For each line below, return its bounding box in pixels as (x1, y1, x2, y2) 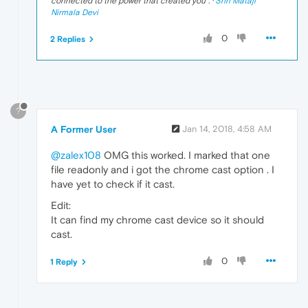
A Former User (51, 123, 116, 135)
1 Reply (50, 256, 78, 267)
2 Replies (50, 34, 85, 44)
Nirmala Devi (51, 7, 98, 17)
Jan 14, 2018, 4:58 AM (182, 123, 272, 134)
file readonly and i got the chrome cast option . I (51, 163, 274, 175)
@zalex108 (51, 148, 101, 161)
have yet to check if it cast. (51, 177, 175, 190)
